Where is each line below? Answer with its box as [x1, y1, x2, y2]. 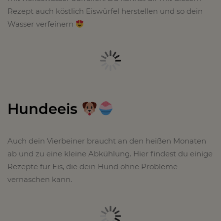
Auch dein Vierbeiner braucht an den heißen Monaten [7, 136, 206, 146]
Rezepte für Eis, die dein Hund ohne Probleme [7, 161, 178, 171]
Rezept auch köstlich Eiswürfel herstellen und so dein [7, 6, 203, 16]
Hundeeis [7, 100, 81, 117]
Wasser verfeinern [7, 19, 75, 29]
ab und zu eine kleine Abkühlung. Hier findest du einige [7, 148, 213, 158]
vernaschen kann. [7, 174, 72, 184]
